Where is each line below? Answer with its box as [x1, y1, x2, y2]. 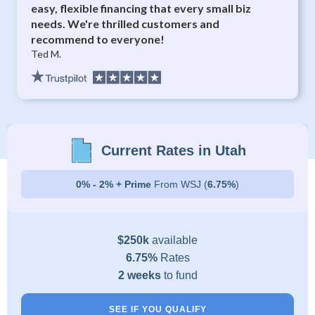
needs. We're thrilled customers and [31, 17, 220, 30]
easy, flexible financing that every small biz [31, 1, 252, 15]
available [149, 234, 198, 246]
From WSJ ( [154, 179, 207, 190]
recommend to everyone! [31, 32, 165, 46]
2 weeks [117, 269, 164, 281]
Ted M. [31, 48, 62, 60]
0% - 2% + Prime [76, 179, 154, 190]
